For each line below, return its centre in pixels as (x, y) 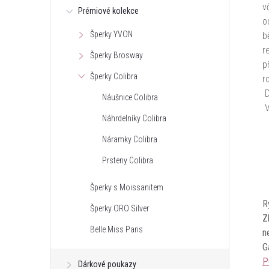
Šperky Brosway (116, 55)
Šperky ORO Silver (119, 208)
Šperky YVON (111, 34)
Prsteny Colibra (128, 160)
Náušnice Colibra (130, 97)
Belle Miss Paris (116, 229)
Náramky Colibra (130, 139)
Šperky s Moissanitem (127, 187)
